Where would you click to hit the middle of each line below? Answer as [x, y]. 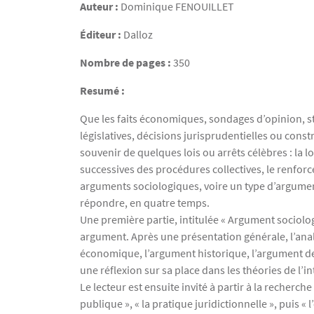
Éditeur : [102, 34]
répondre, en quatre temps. [145, 203]
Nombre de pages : [127, 62]
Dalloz [138, 34]
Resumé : [102, 90]
